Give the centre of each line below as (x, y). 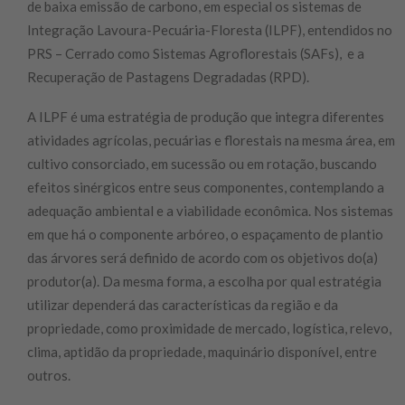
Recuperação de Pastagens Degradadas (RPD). (168, 77)
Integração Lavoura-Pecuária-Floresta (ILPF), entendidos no (210, 30)
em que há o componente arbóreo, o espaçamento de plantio (205, 234)
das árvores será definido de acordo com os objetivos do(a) (202, 258)
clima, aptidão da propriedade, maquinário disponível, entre (202, 352)
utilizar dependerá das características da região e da (183, 305)
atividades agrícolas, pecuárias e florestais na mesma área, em (211, 140)
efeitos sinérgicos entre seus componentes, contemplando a (206, 187)
